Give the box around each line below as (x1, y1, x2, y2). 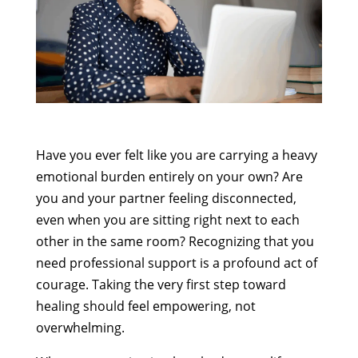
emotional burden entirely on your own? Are (35, 167, 303, 185)
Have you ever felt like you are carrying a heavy (35, 145, 317, 164)
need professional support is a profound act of (35, 253, 317, 272)
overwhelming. (35, 318, 125, 336)
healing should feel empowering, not (35, 296, 256, 315)
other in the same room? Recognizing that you (35, 232, 314, 250)
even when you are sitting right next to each (35, 210, 300, 229)
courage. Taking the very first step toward (35, 275, 286, 293)
